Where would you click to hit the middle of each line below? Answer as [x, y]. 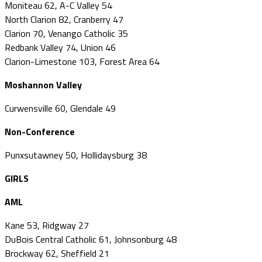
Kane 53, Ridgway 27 [47, 225]
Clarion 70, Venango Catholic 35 [66, 33]
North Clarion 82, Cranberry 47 [64, 19]
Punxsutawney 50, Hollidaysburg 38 [76, 155]
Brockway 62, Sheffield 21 [57, 253]
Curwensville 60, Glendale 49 [60, 108]
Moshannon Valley [43, 85]
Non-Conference [40, 131]
